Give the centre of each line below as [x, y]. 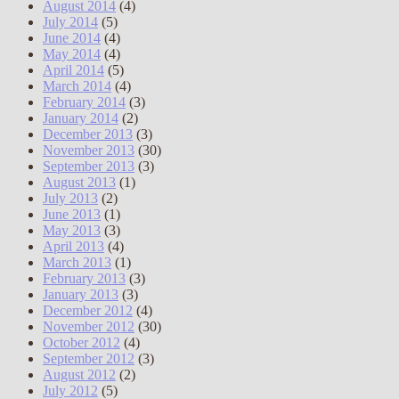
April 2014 [73, 70]
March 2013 [77, 263]
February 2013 [84, 279]
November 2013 [89, 151]
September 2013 [89, 167]
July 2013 [70, 199]
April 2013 [73, 247]
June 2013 [72, 215]
